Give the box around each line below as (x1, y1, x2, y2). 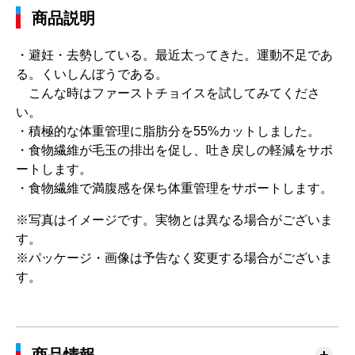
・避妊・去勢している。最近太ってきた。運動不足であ (16, 48, 333, 62)
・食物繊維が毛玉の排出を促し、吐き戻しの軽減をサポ (16, 143, 333, 157)
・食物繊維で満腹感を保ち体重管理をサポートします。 (16, 181, 333, 195)
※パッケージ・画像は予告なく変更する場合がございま (16, 251, 333, 265)
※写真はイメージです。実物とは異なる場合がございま (16, 213, 333, 227)
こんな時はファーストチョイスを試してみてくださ (16, 86, 320, 100)
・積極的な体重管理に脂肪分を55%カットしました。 (16, 124, 320, 138)
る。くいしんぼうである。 (16, 67, 168, 81)
